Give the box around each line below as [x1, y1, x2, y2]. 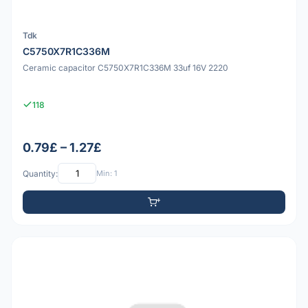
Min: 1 [96, 168, 117, 178]
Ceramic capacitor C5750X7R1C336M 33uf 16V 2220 [23, 62, 228, 73]
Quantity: [23, 168, 58, 179]
